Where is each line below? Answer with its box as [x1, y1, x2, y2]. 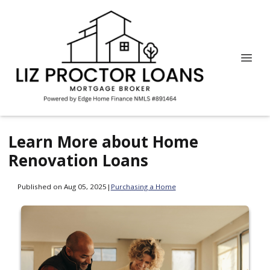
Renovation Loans [8, 149, 148, 171]
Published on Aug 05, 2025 [17, 181, 107, 191]
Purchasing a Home [110, 181, 176, 191]
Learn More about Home [8, 131, 198, 152]
